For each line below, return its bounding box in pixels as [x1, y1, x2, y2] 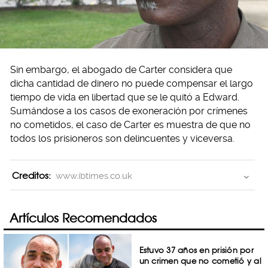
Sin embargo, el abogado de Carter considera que [10, 63, 232, 75]
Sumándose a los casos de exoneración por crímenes [10, 105, 248, 117]
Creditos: [12, 169, 51, 181]
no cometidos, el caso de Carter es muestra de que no [10, 118, 251, 130]
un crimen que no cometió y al [139, 256, 261, 266]
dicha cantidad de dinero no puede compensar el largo [10, 77, 253, 89]
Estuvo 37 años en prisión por [139, 245, 254, 255]
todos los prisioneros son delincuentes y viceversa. [10, 132, 234, 144]
